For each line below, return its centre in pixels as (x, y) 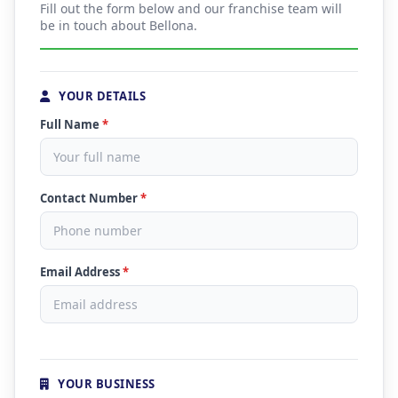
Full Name (71, 124)
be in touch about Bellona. (119, 25)
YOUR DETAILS (100, 96)
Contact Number (90, 198)
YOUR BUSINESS (105, 384)
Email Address (81, 272)
